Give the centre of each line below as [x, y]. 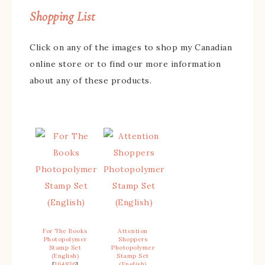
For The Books [65, 231]
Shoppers [133, 239]
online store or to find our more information [125, 64]
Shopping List [62, 17]
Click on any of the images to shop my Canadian [131, 47]
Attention [133, 231]
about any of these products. [91, 80]
